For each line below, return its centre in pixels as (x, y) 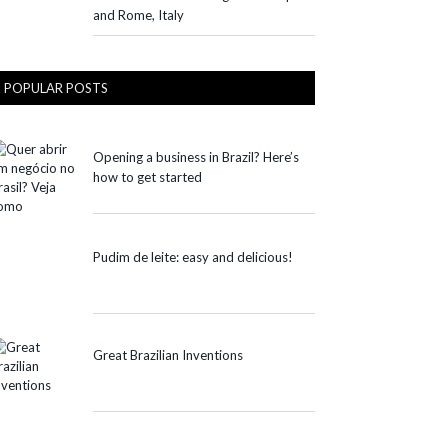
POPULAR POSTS (56, 87)
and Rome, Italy (138, 14)
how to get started (147, 176)
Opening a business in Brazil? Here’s (196, 156)
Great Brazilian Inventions (168, 354)
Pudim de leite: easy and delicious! (193, 256)
